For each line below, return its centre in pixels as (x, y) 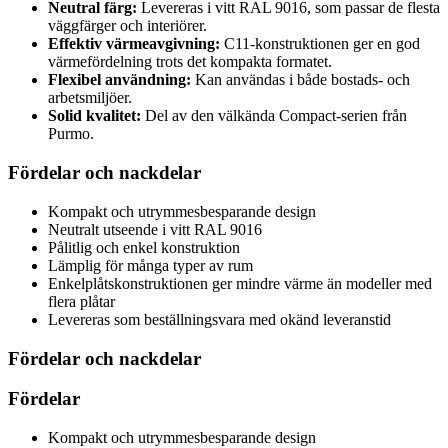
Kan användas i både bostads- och (300, 80)
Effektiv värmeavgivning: (134, 44)
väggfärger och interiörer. (127, 26)
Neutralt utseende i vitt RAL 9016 (155, 229)
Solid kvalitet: (94, 116)
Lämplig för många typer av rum (150, 265)
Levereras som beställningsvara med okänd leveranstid (219, 319)
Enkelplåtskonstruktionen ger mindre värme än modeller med (240, 283)
